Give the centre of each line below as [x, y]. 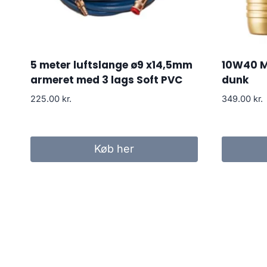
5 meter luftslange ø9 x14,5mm [111, 65]
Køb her [114, 149]
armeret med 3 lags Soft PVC [106, 80]
